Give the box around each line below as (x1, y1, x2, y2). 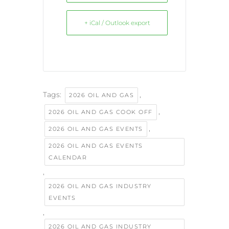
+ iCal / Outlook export (84, 19, 150, 27)
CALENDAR (49, 154, 87, 162)
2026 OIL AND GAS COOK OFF (49, 108, 153, 116)
